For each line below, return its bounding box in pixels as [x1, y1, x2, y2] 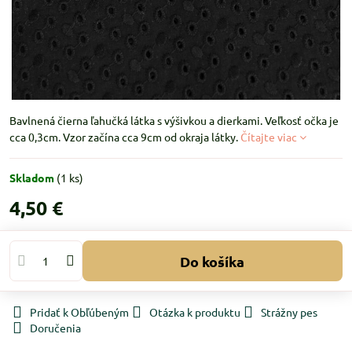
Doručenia [30, 321, 81, 335]
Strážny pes [261, 305, 317, 319]
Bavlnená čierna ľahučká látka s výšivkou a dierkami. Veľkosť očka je [9, 113, 339, 127]
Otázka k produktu [149, 305, 240, 319]
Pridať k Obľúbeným [30, 305, 129, 319]
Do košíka [190, 251, 245, 270]
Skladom [9, 170, 57, 185]
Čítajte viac [240, 130, 297, 144]
